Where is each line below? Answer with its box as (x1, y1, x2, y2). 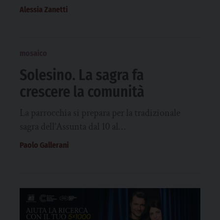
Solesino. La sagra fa (20, 66, 144, 84)
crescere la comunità (20, 83, 144, 101)
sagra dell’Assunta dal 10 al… (20, 120, 126, 133)
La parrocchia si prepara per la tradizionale (20, 107, 180, 119)
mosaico (20, 49, 47, 58)
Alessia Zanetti (20, 5, 68, 14)
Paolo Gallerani (20, 140, 69, 150)
